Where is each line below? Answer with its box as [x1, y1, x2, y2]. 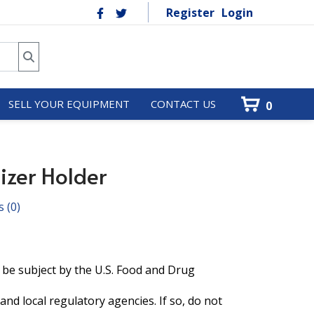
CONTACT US [150, 96, 216, 111]
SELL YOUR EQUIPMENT [8, 96, 130, 111]
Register [166, 5, 214, 21]
